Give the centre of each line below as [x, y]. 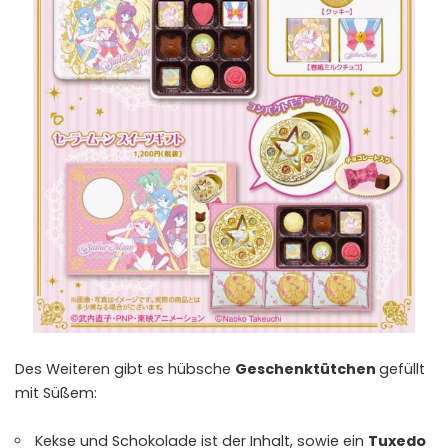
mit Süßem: [56, 392]
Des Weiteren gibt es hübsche [125, 368]
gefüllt [402, 368]
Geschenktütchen [307, 368]
